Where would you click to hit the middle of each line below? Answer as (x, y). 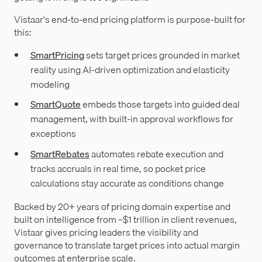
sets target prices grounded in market (162, 55)
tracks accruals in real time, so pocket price (118, 169)
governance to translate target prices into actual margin (127, 245)
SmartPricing (57, 55)
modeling (50, 84)
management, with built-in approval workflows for (132, 119)
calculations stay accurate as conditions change (127, 183)
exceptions (53, 134)
